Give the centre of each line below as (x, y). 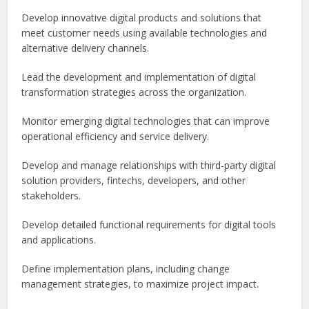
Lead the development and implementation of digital (139, 77)
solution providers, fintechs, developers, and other (134, 181)
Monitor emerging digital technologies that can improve (146, 121)
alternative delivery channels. (86, 48)
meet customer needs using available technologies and (144, 33)
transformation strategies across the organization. (134, 92)
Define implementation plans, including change (126, 269)
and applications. (59, 240)
